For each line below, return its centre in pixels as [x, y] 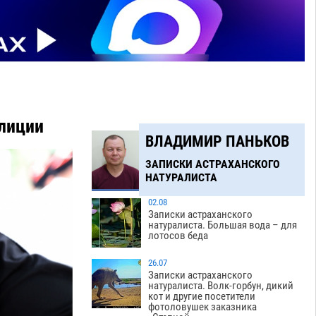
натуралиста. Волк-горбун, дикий [221, 286]
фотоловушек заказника [203, 307]
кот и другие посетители [202, 297]
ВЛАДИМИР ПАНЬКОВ [217, 141]
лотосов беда [178, 236]
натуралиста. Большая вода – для [223, 225]
